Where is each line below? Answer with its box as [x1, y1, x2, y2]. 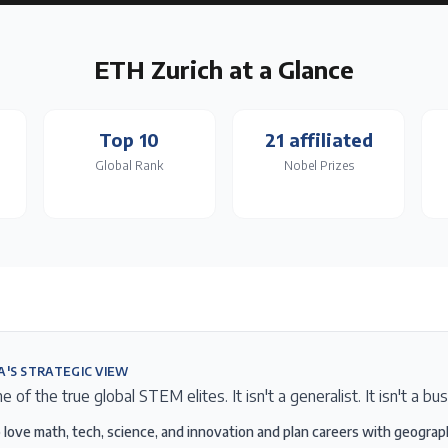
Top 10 [99, 128, 160, 151]
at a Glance [223, 54, 354, 84]
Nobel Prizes [283, 158, 354, 173]
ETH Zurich [94, 54, 223, 84]
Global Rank [95, 158, 164, 173]
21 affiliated [264, 128, 373, 151]
